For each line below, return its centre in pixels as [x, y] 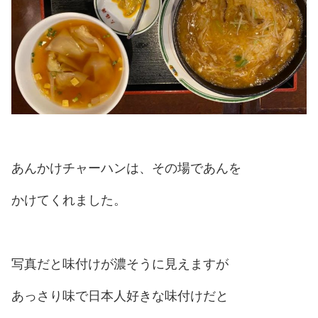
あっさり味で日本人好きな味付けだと [120, 296]
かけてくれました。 [69, 201]
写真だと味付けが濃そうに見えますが [120, 264]
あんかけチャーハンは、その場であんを [126, 169]
